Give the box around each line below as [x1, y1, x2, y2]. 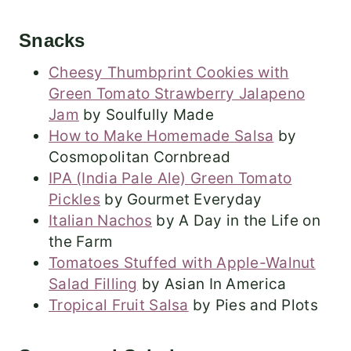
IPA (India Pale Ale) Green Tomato [49, 168, 292, 187]
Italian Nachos [49, 211, 152, 230]
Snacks [19, 29, 85, 51]
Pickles [49, 190, 100, 208]
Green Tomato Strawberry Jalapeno [49, 84, 306, 103]
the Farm [49, 232, 114, 251]
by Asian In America [137, 274, 287, 293]
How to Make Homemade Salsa [49, 126, 274, 145]
